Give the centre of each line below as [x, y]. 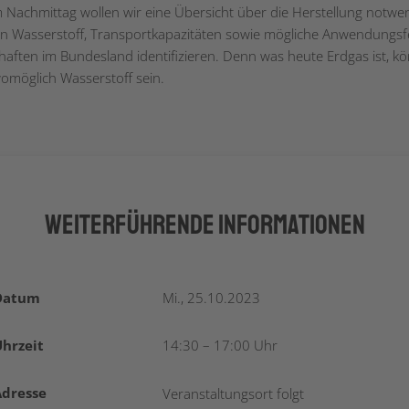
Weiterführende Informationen [204, 225]
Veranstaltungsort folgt [233, 393]
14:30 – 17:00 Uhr [220, 345]
